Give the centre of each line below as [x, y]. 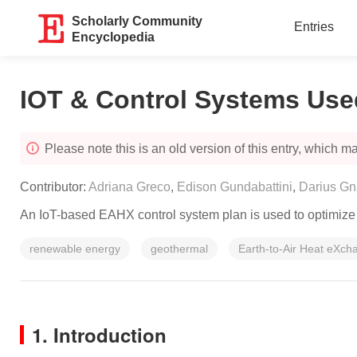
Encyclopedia [114, 37]
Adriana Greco [129, 187]
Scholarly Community [137, 21]
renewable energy [75, 249]
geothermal [179, 249]
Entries [314, 27]
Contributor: [54, 187]
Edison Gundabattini [235, 187]
